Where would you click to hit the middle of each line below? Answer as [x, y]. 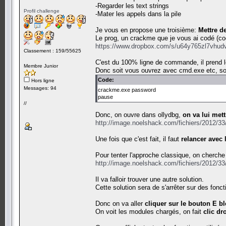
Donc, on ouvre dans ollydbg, [139, 115]
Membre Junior [41, 66]
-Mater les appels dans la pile [138, 14]
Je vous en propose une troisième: [147, 30]
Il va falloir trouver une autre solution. [150, 179]
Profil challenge [42, 11]
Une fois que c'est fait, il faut [138, 139]
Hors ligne [42, 80]
